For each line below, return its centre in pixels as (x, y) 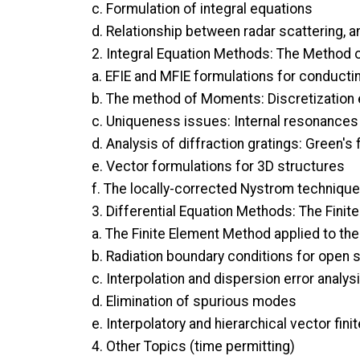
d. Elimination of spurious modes (194, 301)
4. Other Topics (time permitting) (193, 346)
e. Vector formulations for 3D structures (218, 166)
